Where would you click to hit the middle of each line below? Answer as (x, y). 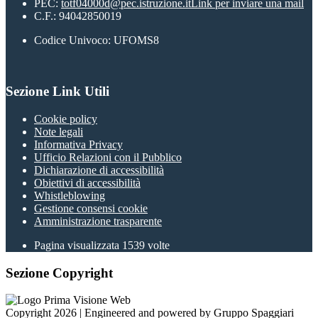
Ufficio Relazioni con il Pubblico (108, 157)
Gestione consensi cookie (91, 208)
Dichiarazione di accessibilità (99, 170)
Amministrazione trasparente (98, 221)
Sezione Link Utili (57, 92)
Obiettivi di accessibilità (87, 183)
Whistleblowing (70, 196)
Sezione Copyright (59, 273)
